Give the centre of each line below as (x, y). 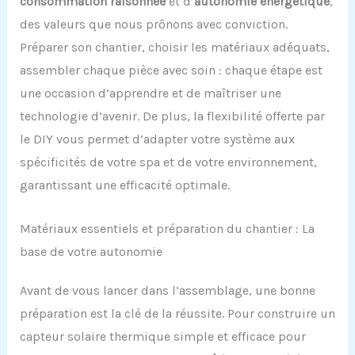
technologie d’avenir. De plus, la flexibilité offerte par (172, 116)
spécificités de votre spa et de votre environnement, (168, 162)
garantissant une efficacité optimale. (124, 185)
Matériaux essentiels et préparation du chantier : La (167, 229)
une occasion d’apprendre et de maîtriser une (150, 94)
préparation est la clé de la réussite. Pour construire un (177, 314)
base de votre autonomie (91, 252)
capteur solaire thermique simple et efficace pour (162, 337)
